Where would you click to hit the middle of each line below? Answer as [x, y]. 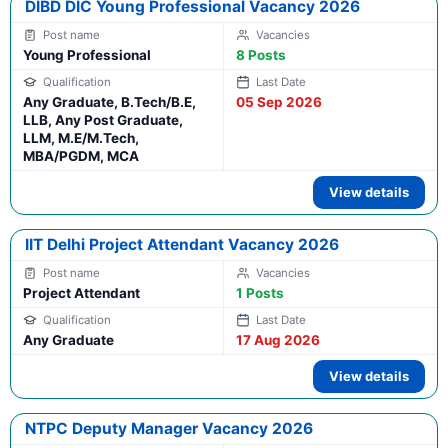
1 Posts [260, 293]
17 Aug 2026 [278, 340]
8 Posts [261, 55]
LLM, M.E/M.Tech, [81, 138]
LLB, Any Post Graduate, [103, 120]
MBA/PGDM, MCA [81, 156]
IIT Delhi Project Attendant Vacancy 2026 [182, 245]
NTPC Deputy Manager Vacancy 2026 [169, 429]
